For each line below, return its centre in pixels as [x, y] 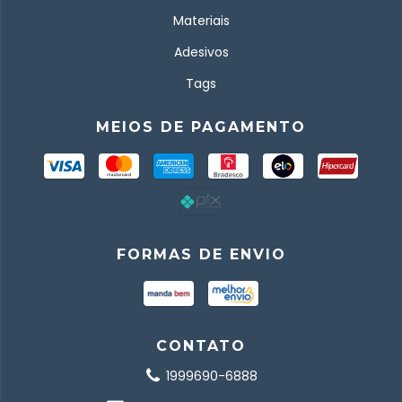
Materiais [201, 20]
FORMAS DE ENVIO [201, 254]
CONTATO [201, 345]
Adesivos [201, 52]
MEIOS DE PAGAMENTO [201, 127]
